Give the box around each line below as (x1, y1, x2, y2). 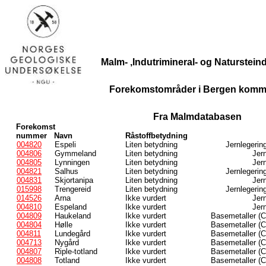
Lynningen (55, 158, 90, 167)
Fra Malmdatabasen (153, 112, 242, 122)
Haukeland (55, 211, 91, 221)
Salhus (55, 167, 78, 176)
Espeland (55, 202, 87, 212)
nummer (16, 131, 47, 141)
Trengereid (55, 185, 91, 194)
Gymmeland (55, 149, 96, 159)
